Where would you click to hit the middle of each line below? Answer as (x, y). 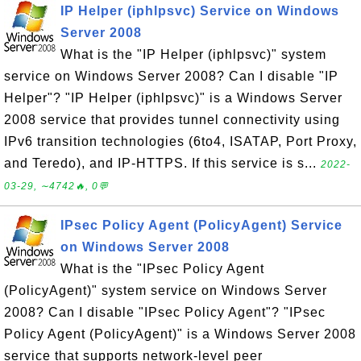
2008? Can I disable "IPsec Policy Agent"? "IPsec (165, 312)
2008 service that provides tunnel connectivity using (172, 120)
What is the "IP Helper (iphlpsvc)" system (193, 54)
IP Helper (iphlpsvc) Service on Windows (200, 11)
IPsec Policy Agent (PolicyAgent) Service (201, 225)
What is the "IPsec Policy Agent (162, 269)
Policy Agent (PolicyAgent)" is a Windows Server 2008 (180, 334)
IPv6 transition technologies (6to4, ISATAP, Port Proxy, (180, 141)
